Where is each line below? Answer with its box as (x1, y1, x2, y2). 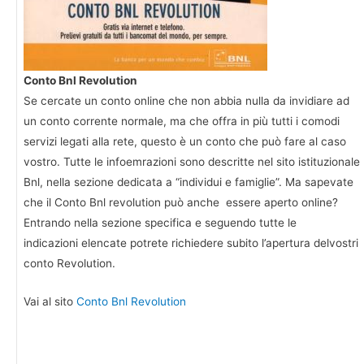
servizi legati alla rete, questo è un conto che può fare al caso (24, 135, 346, 149)
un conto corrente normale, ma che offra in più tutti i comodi (24, 115, 340, 128)
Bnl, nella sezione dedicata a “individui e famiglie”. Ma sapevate (24, 175, 353, 189)
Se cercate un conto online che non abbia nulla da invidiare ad (24, 94, 349, 108)
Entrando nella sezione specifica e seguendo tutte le (24, 216, 297, 230)
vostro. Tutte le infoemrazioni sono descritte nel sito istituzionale (24, 155, 360, 169)
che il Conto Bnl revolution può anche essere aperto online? (24, 196, 338, 210)
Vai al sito (24, 294, 76, 308)
